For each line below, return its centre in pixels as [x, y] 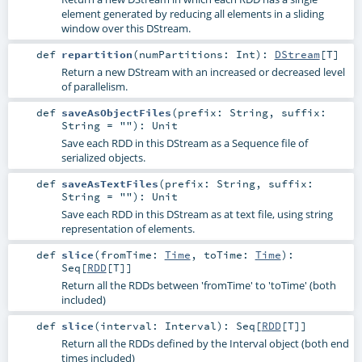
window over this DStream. [126, 28]
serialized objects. [103, 158]
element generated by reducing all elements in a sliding [192, 13]
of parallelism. [94, 87]
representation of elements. [128, 229]
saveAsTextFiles [109, 184]
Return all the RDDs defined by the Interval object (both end [205, 344]
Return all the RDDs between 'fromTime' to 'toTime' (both [198, 286]
